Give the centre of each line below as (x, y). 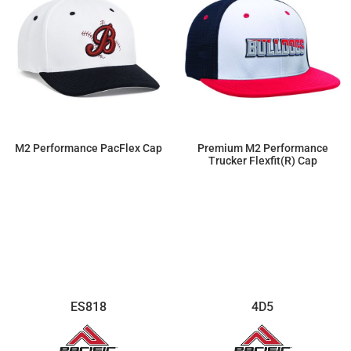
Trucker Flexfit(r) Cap (262, 160)
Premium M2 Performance (262, 148)
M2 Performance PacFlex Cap (88, 148)
